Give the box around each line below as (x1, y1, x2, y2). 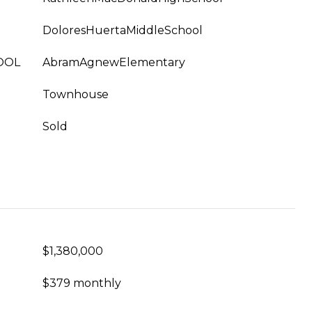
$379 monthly (42, 276, 121, 290)
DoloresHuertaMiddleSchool (42, 24, 203, 37)
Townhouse (42, 88, 109, 101)
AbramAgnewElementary (42, 56, 185, 69)
